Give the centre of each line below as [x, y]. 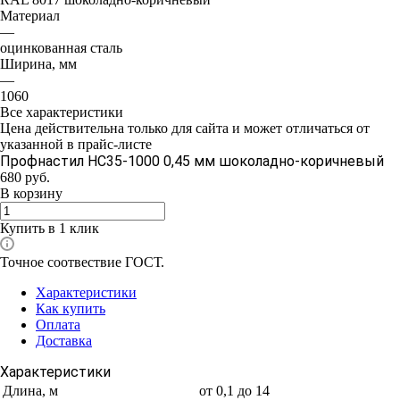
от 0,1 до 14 [234, 390]
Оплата [58, 324]
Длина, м [30, 390]
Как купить [71, 308]
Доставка [64, 340]
